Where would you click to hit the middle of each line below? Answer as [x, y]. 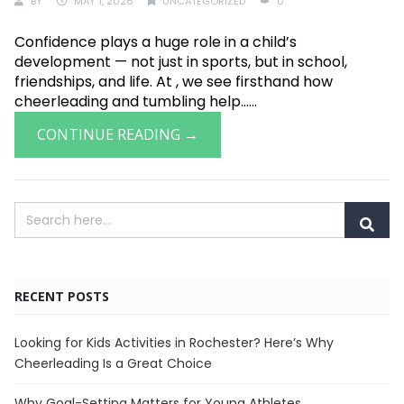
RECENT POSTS [62, 296]
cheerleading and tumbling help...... [136, 101]
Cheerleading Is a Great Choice [113, 363]
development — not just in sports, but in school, [181, 62]
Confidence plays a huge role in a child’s [156, 42]
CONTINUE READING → [118, 134]
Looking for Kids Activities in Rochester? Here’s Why [174, 343]
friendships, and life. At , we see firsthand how [174, 82]
